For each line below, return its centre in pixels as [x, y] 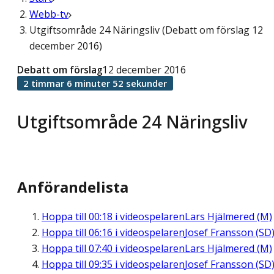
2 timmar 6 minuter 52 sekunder [95, 83]
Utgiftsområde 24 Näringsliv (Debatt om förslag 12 [146, 30]
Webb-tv [49, 14]
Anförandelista [73, 187]
